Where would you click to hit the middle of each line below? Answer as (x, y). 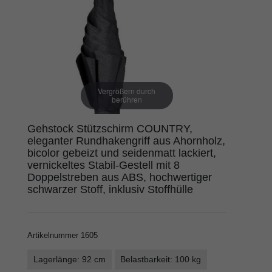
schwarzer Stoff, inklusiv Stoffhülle (110, 189)
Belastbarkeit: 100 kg (161, 260)
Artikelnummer (54, 235)
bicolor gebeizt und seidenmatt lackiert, (122, 153)
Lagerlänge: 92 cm (69, 260)
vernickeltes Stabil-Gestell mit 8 (104, 165)
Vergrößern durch (127, 91)
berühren (127, 100)
